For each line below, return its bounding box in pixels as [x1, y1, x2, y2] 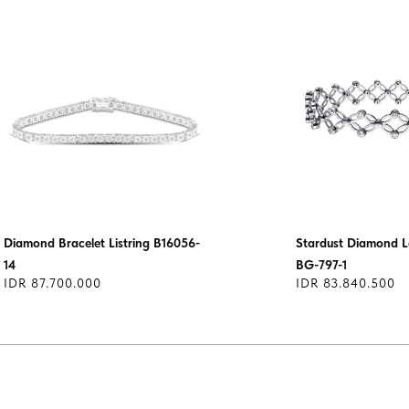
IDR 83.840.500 [296, 276, 395, 291]
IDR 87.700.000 [4, 276, 101, 291]
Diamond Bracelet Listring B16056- [4, 236, 200, 251]
